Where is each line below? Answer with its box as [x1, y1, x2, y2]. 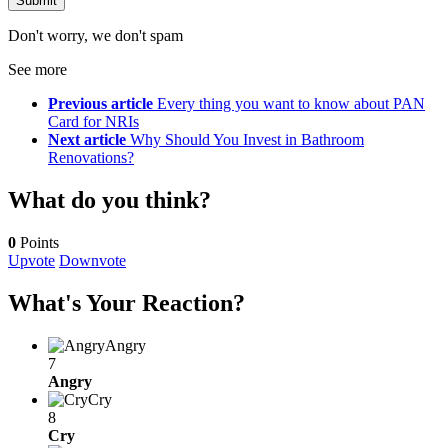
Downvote [59, 252, 126, 269]
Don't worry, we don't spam [8, 27, 183, 45]
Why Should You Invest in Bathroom [130, 131, 364, 149]
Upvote [8, 252, 55, 269]
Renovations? [48, 149, 134, 167]
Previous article [48, 95, 153, 113]
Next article [48, 131, 126, 149]
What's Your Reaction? [8, 289, 245, 316]
